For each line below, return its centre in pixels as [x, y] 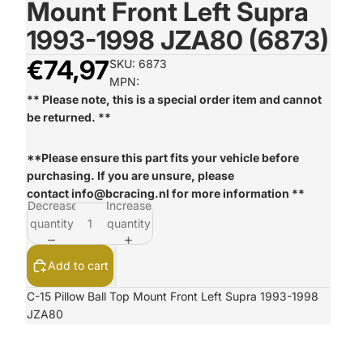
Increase [128, 205]
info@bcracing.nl [120, 193]
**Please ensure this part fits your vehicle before [163, 158]
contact [49, 193]
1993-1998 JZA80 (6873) [178, 40]
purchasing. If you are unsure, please [130, 175]
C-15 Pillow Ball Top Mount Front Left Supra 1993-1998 [173, 296]
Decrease [53, 205]
